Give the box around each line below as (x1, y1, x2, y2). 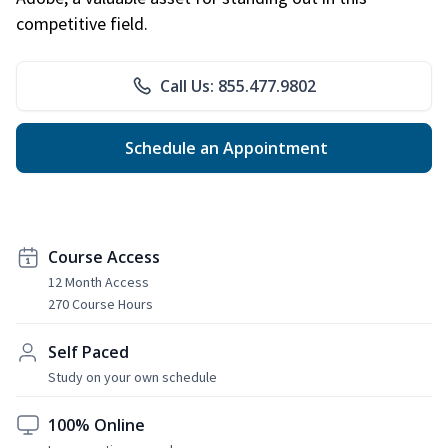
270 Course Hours (48, 294, 153, 313)
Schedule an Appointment (120, 136, 328, 159)
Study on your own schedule (48, 367, 217, 386)
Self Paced (48, 340, 129, 363)
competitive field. (16, 11, 148, 35)
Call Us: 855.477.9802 (160, 74, 316, 97)
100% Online (48, 413, 145, 436)
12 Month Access (48, 272, 149, 291)
